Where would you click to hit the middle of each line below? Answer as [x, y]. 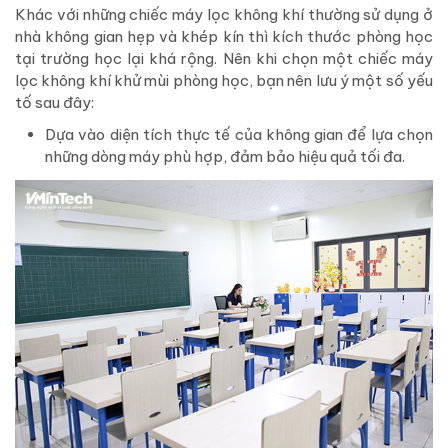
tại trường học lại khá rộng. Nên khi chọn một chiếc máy [224, 59]
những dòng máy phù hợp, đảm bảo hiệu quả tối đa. [225, 157]
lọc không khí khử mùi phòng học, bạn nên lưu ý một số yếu [224, 81]
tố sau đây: [54, 103]
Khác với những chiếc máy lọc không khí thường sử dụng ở [224, 15]
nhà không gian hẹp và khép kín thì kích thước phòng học [224, 37]
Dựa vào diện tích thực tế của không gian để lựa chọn [239, 135]
